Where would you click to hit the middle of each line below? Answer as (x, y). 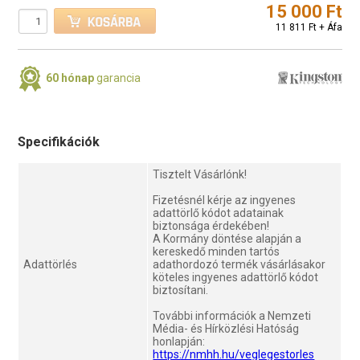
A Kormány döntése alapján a (227, 238)
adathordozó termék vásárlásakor (239, 264)
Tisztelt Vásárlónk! (200, 174)
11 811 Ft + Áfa (309, 27)
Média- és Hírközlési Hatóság (226, 328)
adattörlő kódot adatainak (219, 213)
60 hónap (70, 78)
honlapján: (179, 341)
